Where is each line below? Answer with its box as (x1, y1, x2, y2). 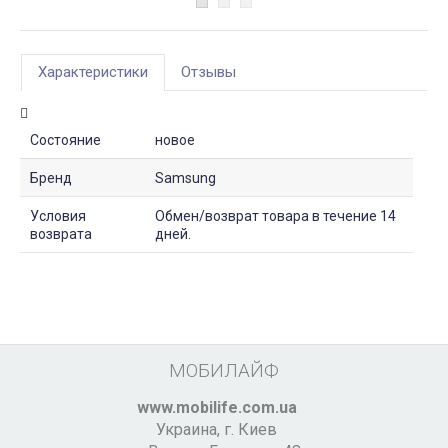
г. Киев (224, 420, 277, 440)
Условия (30, 208, 86, 225)
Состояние (30, 132, 101, 149)
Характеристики (38, 63, 148, 82)
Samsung (155, 170, 216, 187)
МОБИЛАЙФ (169, 359, 279, 383)
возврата (30, 226, 92, 243)
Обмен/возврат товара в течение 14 (155, 208, 396, 225)
